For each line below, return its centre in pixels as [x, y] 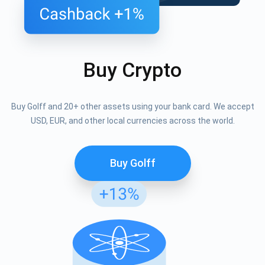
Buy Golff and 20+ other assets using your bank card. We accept [132, 107]
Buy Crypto [132, 70]
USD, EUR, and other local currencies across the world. [132, 121]
